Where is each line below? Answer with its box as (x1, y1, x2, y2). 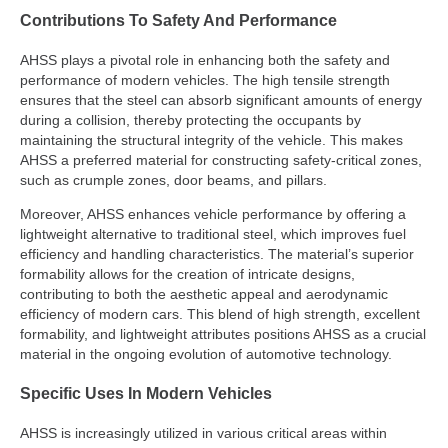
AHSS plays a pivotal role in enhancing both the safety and (20, 51, 390, 68)
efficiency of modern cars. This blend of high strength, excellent (20, 306, 420, 323)
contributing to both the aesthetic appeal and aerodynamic (20, 286, 388, 303)
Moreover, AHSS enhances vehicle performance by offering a (20, 206, 406, 223)
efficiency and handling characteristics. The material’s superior (20, 246, 414, 263)
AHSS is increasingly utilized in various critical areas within (20, 424, 387, 441)
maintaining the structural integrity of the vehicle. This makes (20, 131, 403, 148)
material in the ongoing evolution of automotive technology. (20, 346, 392, 363)
